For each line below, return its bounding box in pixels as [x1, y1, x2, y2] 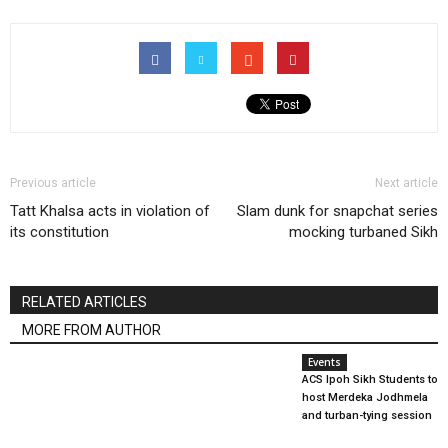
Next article [375, 176, 438, 190]
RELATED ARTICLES [22, 294, 147, 310]
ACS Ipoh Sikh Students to [301, 373, 438, 386]
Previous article [10, 176, 96, 190]
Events [307, 355, 341, 369]
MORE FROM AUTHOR [22, 322, 161, 338]
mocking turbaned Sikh [289, 223, 438, 241]
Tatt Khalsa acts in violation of [10, 202, 210, 220]
